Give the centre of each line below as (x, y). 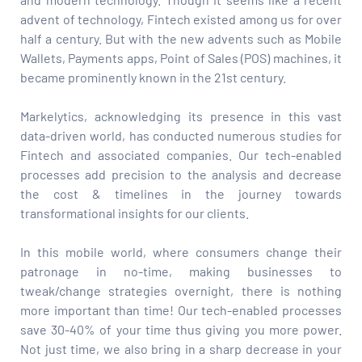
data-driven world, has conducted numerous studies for (181, 135)
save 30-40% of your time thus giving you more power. (181, 329)
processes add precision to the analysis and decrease (181, 174)
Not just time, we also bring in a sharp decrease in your (181, 348)
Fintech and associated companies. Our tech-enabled (181, 154)
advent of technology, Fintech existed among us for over (181, 19)
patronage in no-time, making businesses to (181, 271)
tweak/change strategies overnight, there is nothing (181, 290)
